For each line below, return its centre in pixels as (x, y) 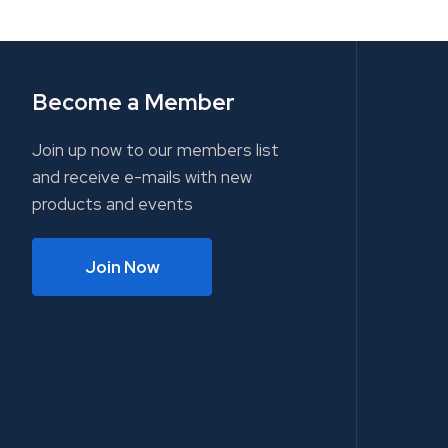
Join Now (122, 267)
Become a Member (133, 102)
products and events (112, 204)
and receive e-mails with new (142, 177)
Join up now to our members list (155, 150)
